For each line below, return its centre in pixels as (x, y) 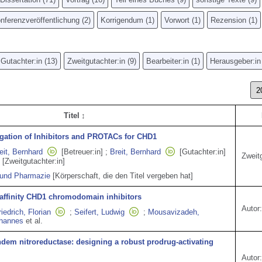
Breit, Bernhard (135, 152)
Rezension (228, 20)
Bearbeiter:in (168, 61)
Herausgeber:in (235, 61)
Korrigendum (122, 20)
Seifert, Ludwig (99, 212)
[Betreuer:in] (82, 152)
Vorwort (177, 20)
